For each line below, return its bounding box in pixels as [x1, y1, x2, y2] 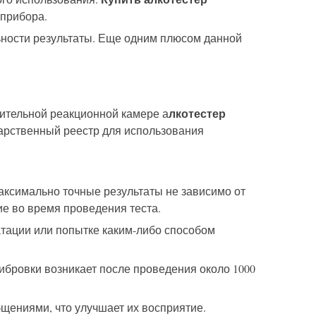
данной [201, 30, 242, 46]
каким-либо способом [102, 222, 215, 238]
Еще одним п [98, 30, 166, 46]
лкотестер [169, 105, 226, 122]
